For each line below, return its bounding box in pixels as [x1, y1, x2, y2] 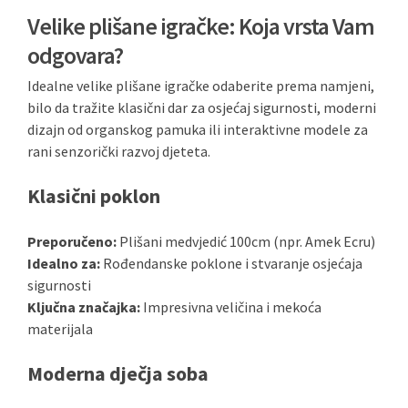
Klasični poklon [27, 183, 160, 209]
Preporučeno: [27, 232, 117, 250]
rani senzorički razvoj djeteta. [27, 142, 210, 160]
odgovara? [27, 40, 123, 70]
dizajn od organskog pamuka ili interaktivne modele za [27, 120, 368, 138]
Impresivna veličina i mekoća [140, 298, 321, 316]
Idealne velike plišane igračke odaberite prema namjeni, [27, 76, 374, 95]
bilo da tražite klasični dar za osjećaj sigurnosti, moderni [27, 98, 376, 117]
